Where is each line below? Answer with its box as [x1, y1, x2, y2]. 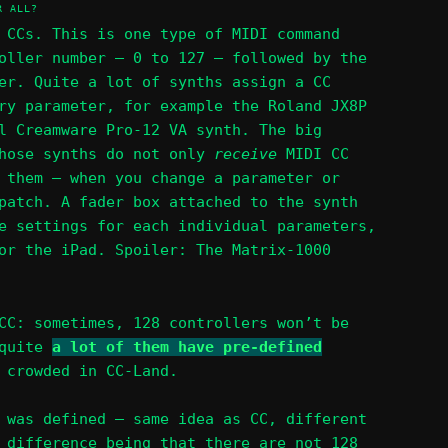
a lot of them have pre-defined [52, 337, 322, 356]
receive [214, 145, 277, 164]
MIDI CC [277, 145, 349, 164]
